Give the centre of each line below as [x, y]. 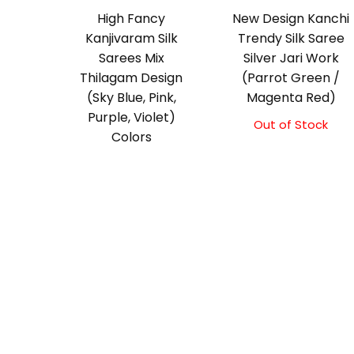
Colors [131, 137]
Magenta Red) [291, 98]
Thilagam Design [132, 78]
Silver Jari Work [291, 58]
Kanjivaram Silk [131, 39]
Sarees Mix [131, 58]
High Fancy [132, 19]
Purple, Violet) [131, 118]
